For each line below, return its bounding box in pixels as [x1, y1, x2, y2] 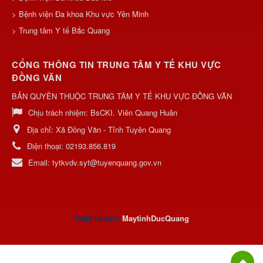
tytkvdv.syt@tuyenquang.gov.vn [52, 157, 161, 168]
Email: [28, 157, 52, 168]
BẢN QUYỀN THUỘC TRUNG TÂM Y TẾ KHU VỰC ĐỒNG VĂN [12, 90, 232, 102]
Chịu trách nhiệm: [28, 107, 90, 119]
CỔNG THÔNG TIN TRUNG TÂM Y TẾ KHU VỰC [12, 58, 221, 72]
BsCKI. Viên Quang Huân [90, 107, 177, 119]
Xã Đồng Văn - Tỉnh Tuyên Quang [56, 124, 171, 136]
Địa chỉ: [27, 124, 56, 136]
